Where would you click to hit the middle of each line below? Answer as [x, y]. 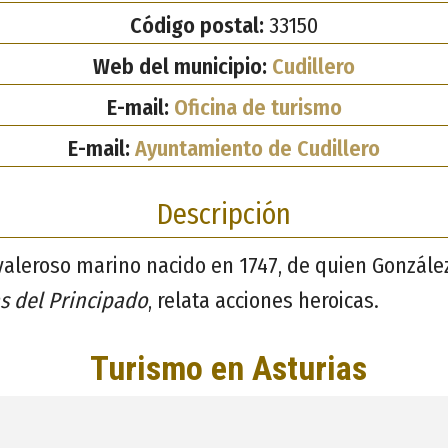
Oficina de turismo [257, 107]
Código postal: [197, 25]
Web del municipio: [182, 66]
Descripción [224, 214]
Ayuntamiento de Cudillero [257, 148]
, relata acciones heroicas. [263, 300]
